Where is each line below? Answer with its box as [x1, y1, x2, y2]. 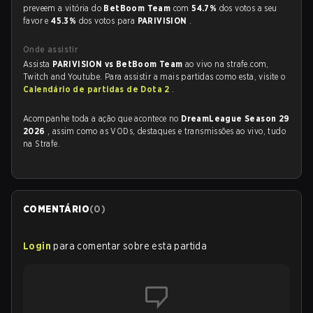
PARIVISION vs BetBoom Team [52, 59, 186, 69]
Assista [23, 59, 53, 69]
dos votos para [78, 15, 138, 26]
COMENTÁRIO [23, 203, 89, 214]
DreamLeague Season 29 [181, 113, 290, 124]
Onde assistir [23, 44, 79, 54]
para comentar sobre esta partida [53, 240, 208, 252]
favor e [23, 15, 52, 26]
